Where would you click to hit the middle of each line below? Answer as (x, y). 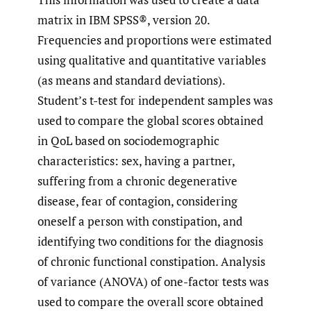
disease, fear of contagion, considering (137, 201)
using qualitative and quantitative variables (152, 60)
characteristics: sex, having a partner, (136, 161)
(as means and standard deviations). (131, 81)
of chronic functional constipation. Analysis (151, 262)
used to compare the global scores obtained (150, 121)
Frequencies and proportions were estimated (154, 40)
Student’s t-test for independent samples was (155, 101)
